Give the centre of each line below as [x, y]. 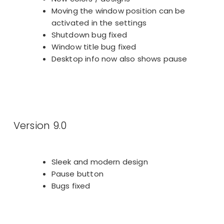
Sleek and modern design [99, 162]
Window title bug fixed [94, 46]
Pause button [77, 174]
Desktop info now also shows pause [119, 58]
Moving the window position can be [118, 10]
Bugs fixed [71, 186]
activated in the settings [99, 22]
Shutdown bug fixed [89, 34]
